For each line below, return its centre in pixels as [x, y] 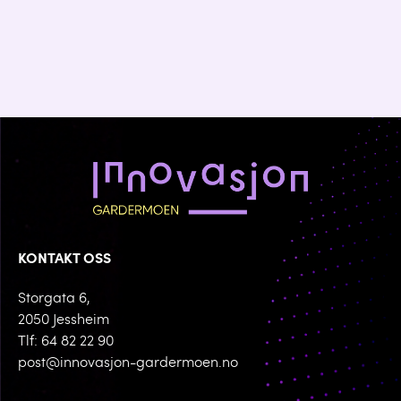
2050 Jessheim [64, 321]
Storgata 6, [54, 299]
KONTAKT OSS [64, 260]
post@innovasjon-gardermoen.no [128, 364]
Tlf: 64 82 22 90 [66, 342]
